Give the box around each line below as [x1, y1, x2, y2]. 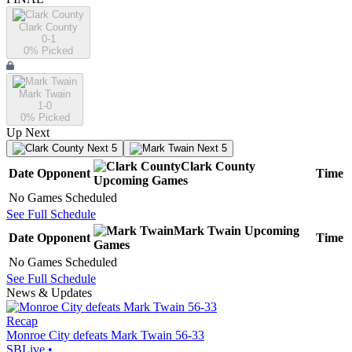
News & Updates [6, 286, 92, 300]
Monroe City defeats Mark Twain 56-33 [6, 328, 204, 343]
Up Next [6, 126, 49, 140]
